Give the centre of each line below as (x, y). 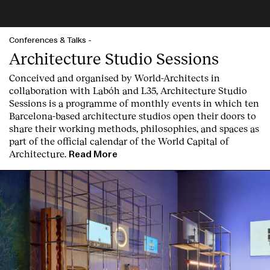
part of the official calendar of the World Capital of (119, 141)
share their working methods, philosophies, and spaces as (134, 128)
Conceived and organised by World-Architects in (115, 78)
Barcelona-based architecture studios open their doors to (133, 116)
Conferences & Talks (49, 40)
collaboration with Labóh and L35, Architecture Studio (128, 90)
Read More (93, 155)
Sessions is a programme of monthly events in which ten (134, 103)
